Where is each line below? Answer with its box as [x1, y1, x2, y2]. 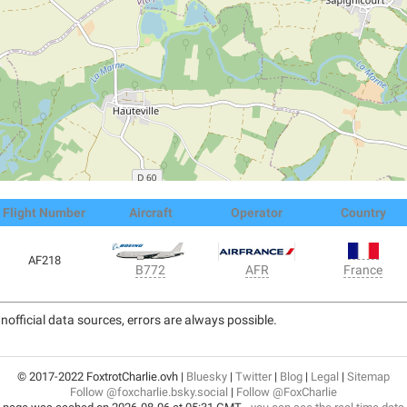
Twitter [235, 369, 272, 383]
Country [340, 205, 386, 220]
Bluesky [186, 369, 227, 383]
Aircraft [128, 205, 173, 220]
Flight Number [3, 205, 85, 220]
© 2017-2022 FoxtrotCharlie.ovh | [17, 369, 186, 383]
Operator [231, 205, 283, 220]
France [343, 263, 382, 277]
